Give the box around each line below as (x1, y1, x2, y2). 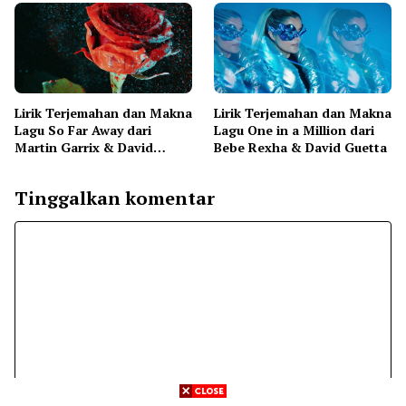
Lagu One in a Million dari (214, 121, 374, 139)
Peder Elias (214, 2, 282, 20)
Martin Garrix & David (14, 139, 153, 156)
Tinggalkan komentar (14, 185, 215, 210)
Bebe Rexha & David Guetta (214, 139, 387, 156)
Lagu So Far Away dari (14, 121, 151, 139)
